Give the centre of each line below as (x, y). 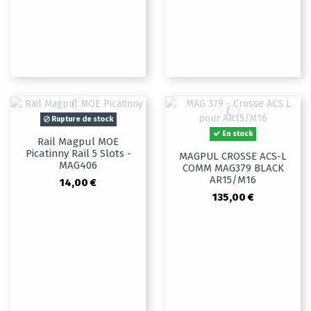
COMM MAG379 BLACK (233, 168)
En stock (237, 134)
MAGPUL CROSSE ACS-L (233, 157)
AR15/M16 (233, 180)
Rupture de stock (81, 119)
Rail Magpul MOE (78, 142)
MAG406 (78, 166)
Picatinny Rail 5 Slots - (78, 154)
